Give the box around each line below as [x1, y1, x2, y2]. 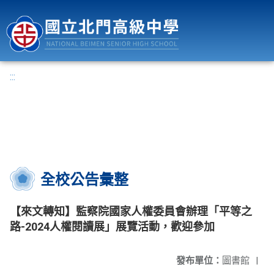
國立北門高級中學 [201, 3, 265, 12]
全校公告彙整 [40, 171, 128, 188]
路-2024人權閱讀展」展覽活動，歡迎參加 [10, 220, 215, 233]
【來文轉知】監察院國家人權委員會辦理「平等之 [10, 205, 252, 218]
